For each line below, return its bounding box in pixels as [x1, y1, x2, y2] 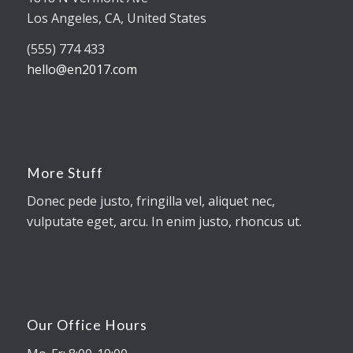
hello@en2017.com [26, 61, 137, 79]
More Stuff [26, 164, 103, 181]
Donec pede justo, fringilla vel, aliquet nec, [26, 192, 275, 210]
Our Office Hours [26, 316, 147, 333]
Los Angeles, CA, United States [26, 9, 206, 27]
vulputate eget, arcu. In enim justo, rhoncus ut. [26, 213, 302, 231]
